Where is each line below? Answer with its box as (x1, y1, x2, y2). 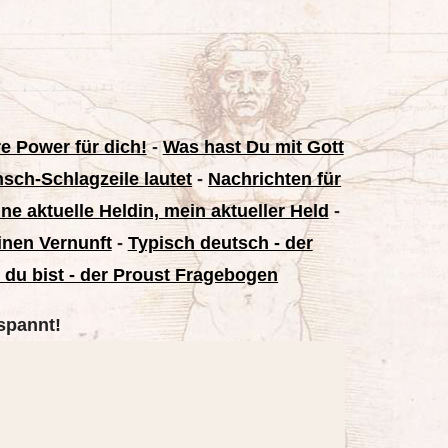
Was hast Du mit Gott (162, 137, 344, 157)
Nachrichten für (208, 169, 342, 189)
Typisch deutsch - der (127, 233, 313, 253)
